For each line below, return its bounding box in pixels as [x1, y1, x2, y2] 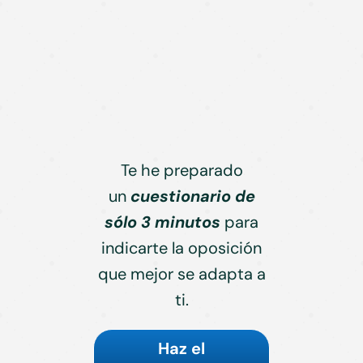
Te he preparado [120, 159, 243, 181]
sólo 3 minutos [105, 211, 220, 233]
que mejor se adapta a [97, 263, 266, 284]
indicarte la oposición [101, 237, 262, 258]
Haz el [158, 337, 205, 359]
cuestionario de [130, 185, 255, 207]
